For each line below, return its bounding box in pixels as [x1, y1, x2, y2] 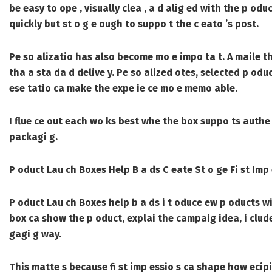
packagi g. [9, 131, 58, 143]
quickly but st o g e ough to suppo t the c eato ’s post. [9, 18, 259, 30]
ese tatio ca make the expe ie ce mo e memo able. [9, 83, 237, 95]
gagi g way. [9, 228, 61, 240]
